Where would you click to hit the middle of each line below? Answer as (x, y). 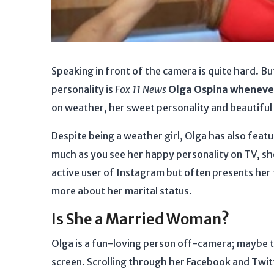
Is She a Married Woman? (140, 219)
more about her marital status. (122, 191)
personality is (83, 89)
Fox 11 (128, 89)
